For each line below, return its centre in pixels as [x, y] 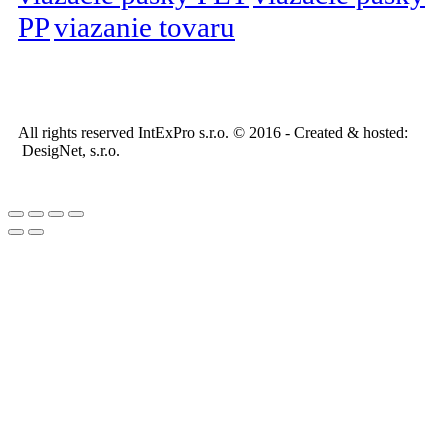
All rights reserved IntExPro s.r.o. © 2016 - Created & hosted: [213, 132]
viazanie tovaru [144, 26]
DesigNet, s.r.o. [69, 150]
